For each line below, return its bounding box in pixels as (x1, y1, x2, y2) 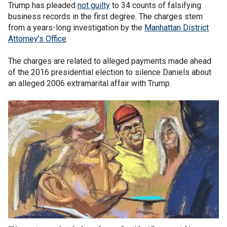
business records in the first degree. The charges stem (8, 12, 203, 21)
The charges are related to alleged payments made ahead (8, 56, 211, 66)
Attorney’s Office (8, 34, 66, 44)
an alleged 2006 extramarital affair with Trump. (8, 79, 171, 88)
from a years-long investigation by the (8, 23, 144, 32)
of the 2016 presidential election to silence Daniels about (8, 67, 211, 77)
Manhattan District (144, 23, 209, 32)
